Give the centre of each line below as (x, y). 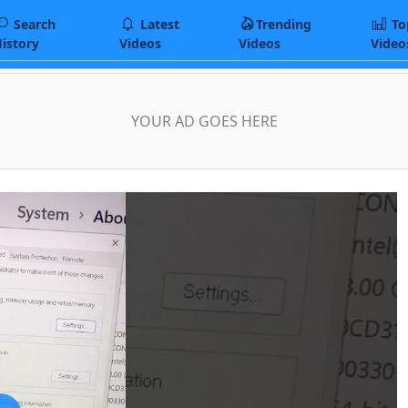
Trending (284, 24)
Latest (158, 24)
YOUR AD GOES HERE (204, 121)
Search (33, 24)
